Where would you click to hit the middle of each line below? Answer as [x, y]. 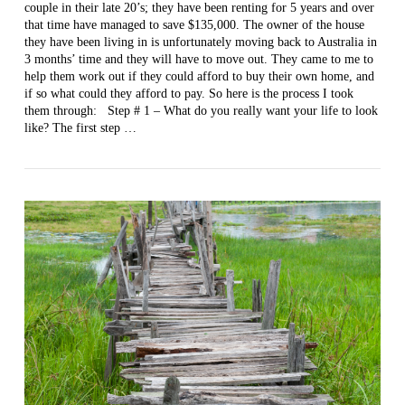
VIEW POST [202, 34]
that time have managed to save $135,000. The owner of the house [194, 24]
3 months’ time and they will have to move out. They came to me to [198, 59]
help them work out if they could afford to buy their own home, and [199, 76]
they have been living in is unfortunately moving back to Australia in [200, 42]
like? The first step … [80, 127]
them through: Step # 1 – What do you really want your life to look [201, 110]
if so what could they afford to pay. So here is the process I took [188, 93]
